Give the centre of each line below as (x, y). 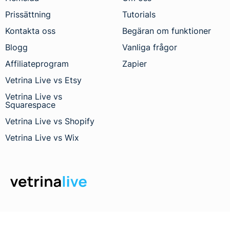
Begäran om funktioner (167, 31)
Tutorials (139, 14)
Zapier (135, 63)
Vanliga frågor (150, 47)
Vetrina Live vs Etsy (43, 80)
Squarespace (30, 104)
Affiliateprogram (37, 63)
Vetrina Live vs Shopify (50, 121)
